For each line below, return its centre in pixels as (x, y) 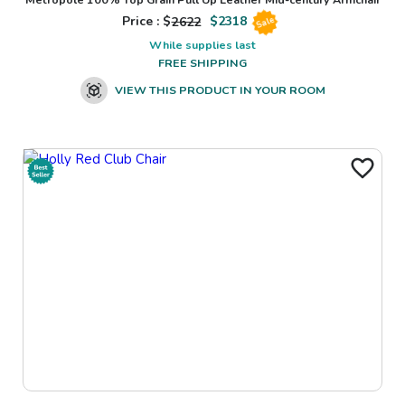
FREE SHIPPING (202, 63)
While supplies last (202, 45)
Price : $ (146, 22)
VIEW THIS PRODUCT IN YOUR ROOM (220, 90)
